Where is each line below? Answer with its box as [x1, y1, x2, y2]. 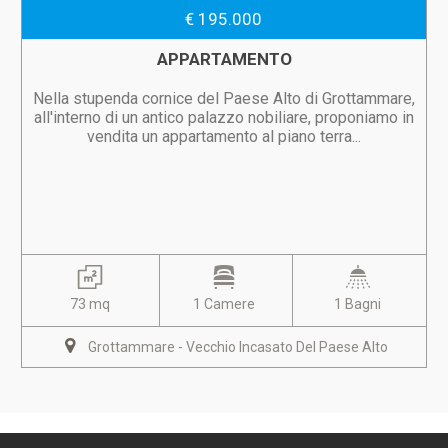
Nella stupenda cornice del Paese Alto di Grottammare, [33, 89, 415, 108]
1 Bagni [334, 296, 382, 312]
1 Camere [193, 296, 255, 312]
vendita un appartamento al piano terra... [87, 127, 361, 146]
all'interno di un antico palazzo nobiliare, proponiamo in [34, 108, 414, 127]
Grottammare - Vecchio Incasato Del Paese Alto [88, 339, 388, 355]
